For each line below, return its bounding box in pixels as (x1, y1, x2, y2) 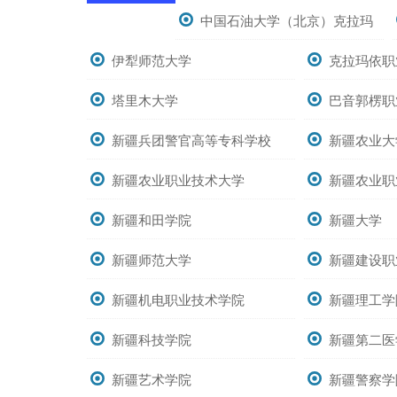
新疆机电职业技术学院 (112, 290, 245, 308)
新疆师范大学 (112, 250, 191, 269)
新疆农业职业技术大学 (112, 170, 245, 189)
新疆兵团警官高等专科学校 (112, 130, 271, 149)
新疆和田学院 (112, 210, 191, 229)
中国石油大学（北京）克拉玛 (200, 11, 373, 29)
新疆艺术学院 (112, 370, 191, 388)
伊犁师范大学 (112, 51, 191, 69)
